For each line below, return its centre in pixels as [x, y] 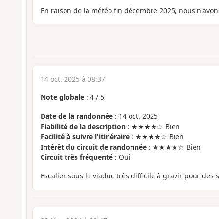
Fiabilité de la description [83, 126]
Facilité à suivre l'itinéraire [85, 136]
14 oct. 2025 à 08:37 [73, 79]
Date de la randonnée [77, 116]
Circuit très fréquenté [77, 157]
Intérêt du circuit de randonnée [93, 147]
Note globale [62, 97]
